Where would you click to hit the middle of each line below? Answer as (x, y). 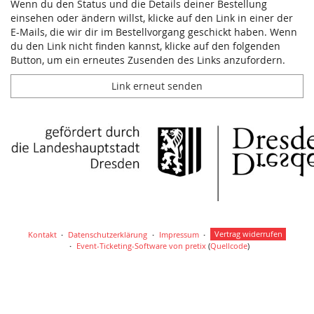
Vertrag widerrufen (248, 234)
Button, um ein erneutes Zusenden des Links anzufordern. (148, 60)
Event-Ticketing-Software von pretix (141, 245)
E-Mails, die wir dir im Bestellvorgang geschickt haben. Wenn (154, 32)
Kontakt (42, 234)
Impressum (179, 234)
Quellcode (228, 245)
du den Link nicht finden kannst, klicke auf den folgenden (145, 46)
